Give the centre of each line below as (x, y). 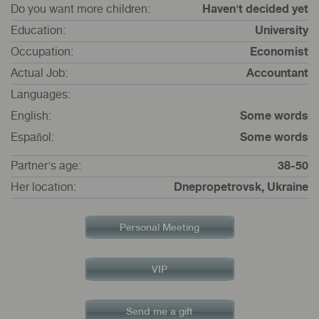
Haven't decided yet (255, 9)
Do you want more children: (80, 9)
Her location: (43, 187)
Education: (38, 31)
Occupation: (42, 52)
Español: (32, 137)
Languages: (41, 95)
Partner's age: (46, 166)
